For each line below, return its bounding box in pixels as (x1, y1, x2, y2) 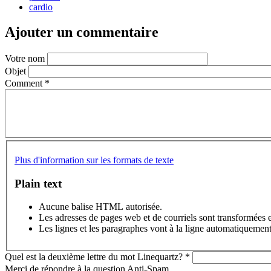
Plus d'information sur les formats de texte (15, 154, 174, 165)
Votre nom (5, 53, 47, 64)
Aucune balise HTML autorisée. (39, 201, 162, 212)
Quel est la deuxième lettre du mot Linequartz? (5, 252, 185, 263)
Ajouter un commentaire (5, 24, 158, 41)
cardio (29, 1, 53, 12)
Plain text (15, 177, 62, 190)
